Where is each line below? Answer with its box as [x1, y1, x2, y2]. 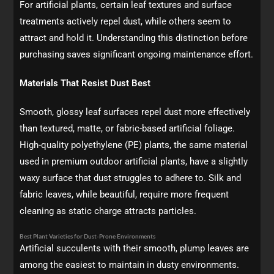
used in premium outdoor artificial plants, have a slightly [20, 156, 248, 167]
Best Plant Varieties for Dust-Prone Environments [20, 232, 156, 240]
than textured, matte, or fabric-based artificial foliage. [20, 123, 235, 134]
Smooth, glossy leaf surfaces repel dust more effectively [20, 106, 251, 117]
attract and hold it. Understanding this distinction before [20, 32, 248, 43]
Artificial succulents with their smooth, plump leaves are [20, 243, 250, 254]
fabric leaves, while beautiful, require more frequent [20, 189, 229, 200]
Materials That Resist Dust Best [20, 78, 151, 89]
